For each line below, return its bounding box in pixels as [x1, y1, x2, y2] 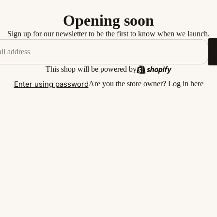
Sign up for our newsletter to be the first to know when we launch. [7, 30, 210, 38]
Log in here [168, 79, 203, 88]
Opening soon [63, 12, 154, 29]
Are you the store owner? [88, 79, 168, 88]
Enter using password [14, 79, 89, 89]
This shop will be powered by [45, 65, 137, 73]
